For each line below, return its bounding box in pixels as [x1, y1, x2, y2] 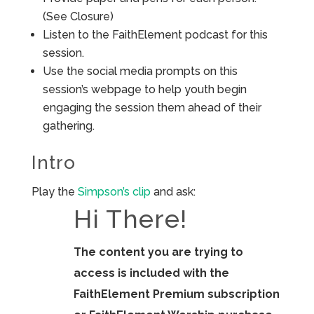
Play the [31, 184, 78, 198]
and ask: [150, 184, 196, 198]
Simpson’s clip [77, 184, 151, 198]
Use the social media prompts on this [42, 64, 238, 78]
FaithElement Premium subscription [73, 287, 280, 301]
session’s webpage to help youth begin [42, 82, 247, 96]
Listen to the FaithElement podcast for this [42, 27, 268, 41]
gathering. [42, 118, 95, 132]
